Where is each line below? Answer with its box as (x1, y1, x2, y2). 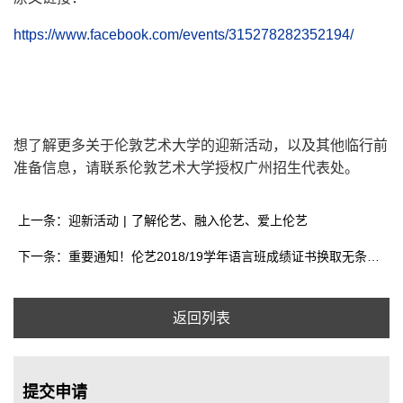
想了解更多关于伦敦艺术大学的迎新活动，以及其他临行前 (13, 138, 388, 154)
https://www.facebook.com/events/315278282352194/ (13, 27, 354, 43)
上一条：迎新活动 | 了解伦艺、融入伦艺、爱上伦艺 (18, 213, 309, 228)
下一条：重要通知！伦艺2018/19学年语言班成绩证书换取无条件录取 (367, 249, 380, 264)
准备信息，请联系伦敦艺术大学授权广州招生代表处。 (13, 160, 359, 176)
